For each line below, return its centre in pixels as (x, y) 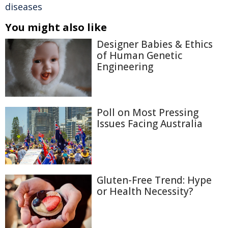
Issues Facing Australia (150, 123)
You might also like (56, 27)
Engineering (125, 67)
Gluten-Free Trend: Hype (154, 180)
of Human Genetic (139, 55)
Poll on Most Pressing (148, 112)
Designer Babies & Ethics (155, 44)
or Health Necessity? (145, 192)
